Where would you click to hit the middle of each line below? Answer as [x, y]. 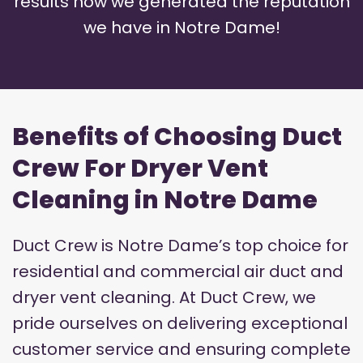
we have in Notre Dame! [181, 28]
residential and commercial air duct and [178, 272]
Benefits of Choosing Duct [177, 137]
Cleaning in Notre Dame [165, 201]
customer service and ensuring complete [181, 350]
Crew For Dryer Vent [140, 169]
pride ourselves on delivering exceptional [180, 324]
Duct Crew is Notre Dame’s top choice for [180, 246]
